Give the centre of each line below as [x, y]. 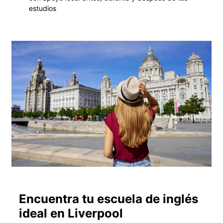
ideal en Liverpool [71, 213]
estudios [43, 8]
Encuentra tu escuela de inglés [109, 199]
